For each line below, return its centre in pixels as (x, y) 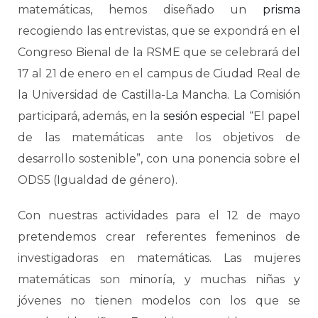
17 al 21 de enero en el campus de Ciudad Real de (159, 73)
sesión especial (204, 116)
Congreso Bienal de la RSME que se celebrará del (159, 52)
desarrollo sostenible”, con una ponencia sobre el (159, 159)
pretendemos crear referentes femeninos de (159, 237)
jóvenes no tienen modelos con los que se (159, 301)
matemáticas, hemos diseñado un (140, 10)
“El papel (273, 116)
